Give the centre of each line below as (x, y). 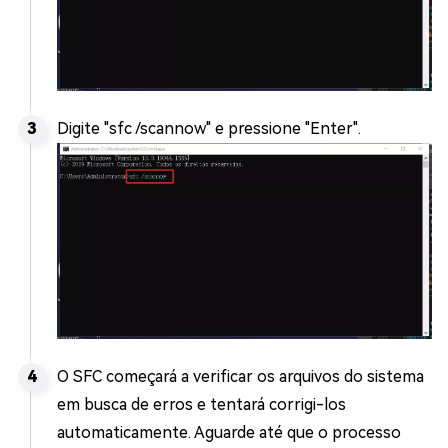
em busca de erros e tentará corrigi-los (201, 404)
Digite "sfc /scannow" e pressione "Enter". (209, 128)
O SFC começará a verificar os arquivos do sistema (240, 376)
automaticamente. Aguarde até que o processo (229, 432)
